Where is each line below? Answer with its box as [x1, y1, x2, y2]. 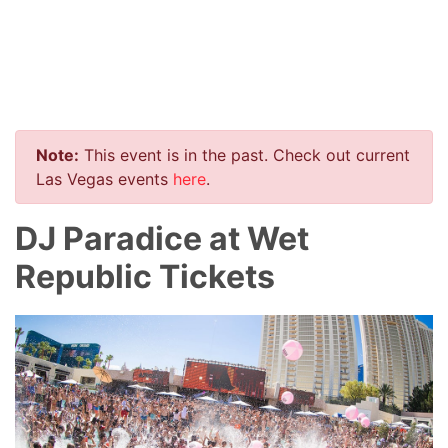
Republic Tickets [15, 256, 275, 296]
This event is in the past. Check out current [79, 144, 410, 165]
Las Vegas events [36, 168, 173, 189]
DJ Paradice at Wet [15, 218, 309, 258]
